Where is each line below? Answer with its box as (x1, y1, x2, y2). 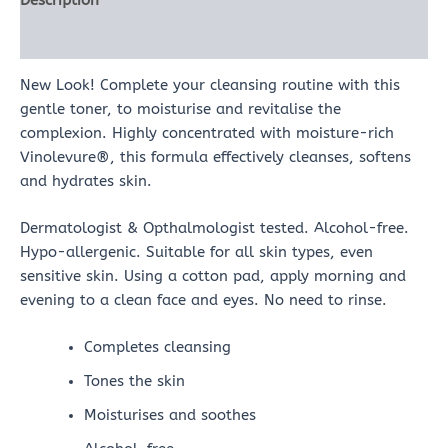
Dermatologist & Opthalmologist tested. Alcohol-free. (20, 219, 409, 237)
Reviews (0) (20, 30, 100, 48)
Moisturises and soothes (83, 407, 256, 425)
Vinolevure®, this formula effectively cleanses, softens (20, 148, 411, 166)
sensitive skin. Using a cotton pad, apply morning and (20, 267, 406, 285)
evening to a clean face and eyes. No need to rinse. (20, 291, 387, 309)
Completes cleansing (83, 339, 231, 357)
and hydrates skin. (20, 172, 152, 190)
